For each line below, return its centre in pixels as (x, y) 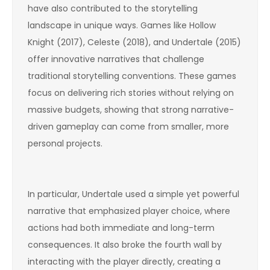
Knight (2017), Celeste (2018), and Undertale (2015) (134, 42)
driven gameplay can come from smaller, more (128, 126)
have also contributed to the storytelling (113, 8)
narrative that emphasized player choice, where (129, 211)
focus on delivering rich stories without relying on (131, 93)
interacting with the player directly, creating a (124, 261)
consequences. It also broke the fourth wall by (125, 244)
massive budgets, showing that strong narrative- (131, 109)
